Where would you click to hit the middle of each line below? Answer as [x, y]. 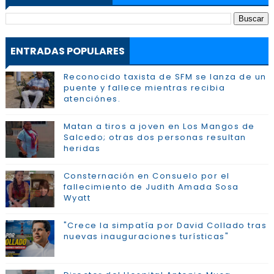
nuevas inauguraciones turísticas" [146, 236]
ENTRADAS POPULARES [67, 51]
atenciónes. [92, 99]
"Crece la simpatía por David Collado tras [165, 225]
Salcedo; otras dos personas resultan [155, 137]
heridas [82, 148]
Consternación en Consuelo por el [146, 176]
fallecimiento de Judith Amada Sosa [151, 187]
